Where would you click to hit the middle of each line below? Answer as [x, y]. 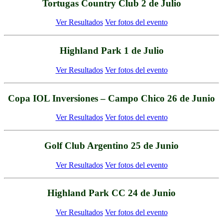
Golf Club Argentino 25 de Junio [111, 146]
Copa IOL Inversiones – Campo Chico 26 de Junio [111, 98]
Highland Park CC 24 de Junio [111, 193]
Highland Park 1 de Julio [111, 51]
